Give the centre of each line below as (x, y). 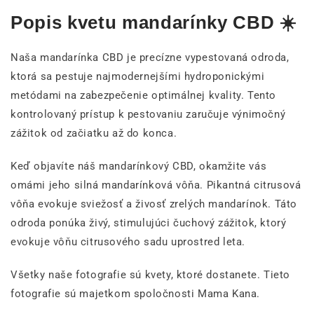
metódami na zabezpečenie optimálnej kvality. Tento (144, 95)
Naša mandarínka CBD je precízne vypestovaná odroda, (150, 57)
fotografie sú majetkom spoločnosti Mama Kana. (136, 294)
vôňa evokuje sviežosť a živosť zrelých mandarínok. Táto (154, 204)
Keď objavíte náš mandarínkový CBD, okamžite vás (139, 166)
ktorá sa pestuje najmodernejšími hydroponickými (138, 76)
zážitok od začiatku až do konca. (94, 133)
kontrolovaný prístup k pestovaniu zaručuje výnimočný (148, 114)
